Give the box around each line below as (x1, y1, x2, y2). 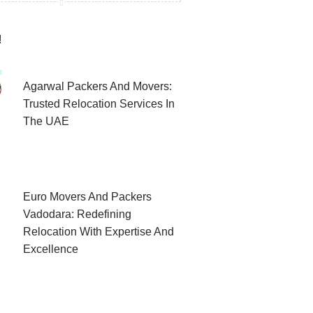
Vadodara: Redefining (22, 208, 131, 221)
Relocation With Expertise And (22, 226, 174, 238)
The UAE (22, 115, 69, 127)
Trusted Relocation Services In (22, 97, 175, 110)
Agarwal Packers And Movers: (22, 80, 172, 92)
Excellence (22, 243, 78, 256)
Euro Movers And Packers (22, 191, 152, 203)
